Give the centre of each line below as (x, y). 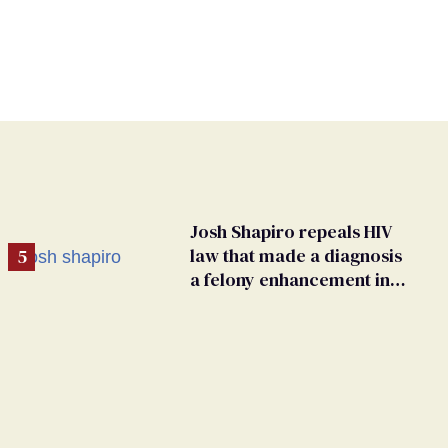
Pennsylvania (244, 303)
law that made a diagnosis (296, 255)
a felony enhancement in (290, 279)
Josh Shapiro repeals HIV (291, 231)
